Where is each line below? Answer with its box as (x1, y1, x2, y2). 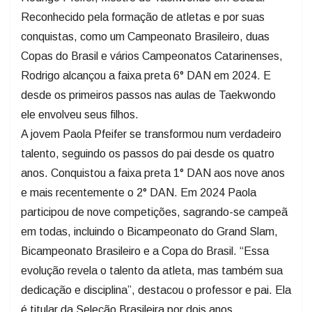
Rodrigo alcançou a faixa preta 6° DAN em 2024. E (21, 69, 271, 81)
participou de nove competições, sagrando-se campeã (21, 205, 288, 218)
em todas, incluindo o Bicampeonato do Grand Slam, (21, 225, 278, 237)
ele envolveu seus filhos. (21, 108, 139, 120)
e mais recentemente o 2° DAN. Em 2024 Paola (21, 186, 256, 198)
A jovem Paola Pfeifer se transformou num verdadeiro (21, 127, 281, 140)
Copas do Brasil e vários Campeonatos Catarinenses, (21, 49, 283, 62)
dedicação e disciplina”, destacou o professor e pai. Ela (21, 283, 291, 296)
